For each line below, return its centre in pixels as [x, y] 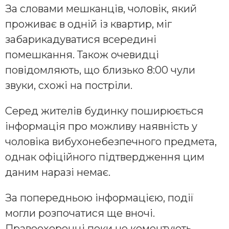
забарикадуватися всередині [81, 40]
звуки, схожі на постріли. [69, 86]
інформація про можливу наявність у [101, 127]
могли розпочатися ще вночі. [80, 213]
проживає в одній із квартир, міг [88, 24]
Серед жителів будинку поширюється [104, 111]
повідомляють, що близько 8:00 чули [100, 70]
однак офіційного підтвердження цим [105, 157]
